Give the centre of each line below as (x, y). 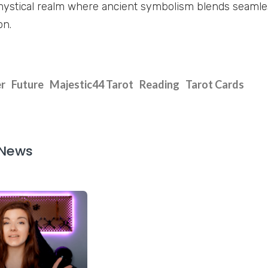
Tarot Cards (214, 85)
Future (27, 85)
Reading (159, 85)
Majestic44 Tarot (91, 85)
